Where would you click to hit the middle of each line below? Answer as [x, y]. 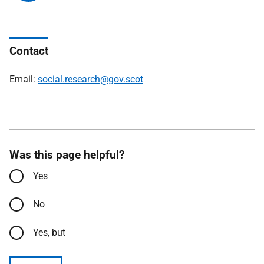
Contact [29, 51]
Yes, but [49, 232]
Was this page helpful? [67, 155]
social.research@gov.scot [90, 79]
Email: [24, 79]
